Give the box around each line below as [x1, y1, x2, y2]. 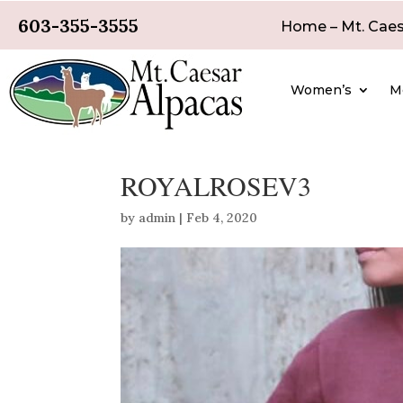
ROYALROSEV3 [121, 166, 312, 203]
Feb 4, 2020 [186, 209, 258, 226]
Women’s [291, 81, 353, 98]
